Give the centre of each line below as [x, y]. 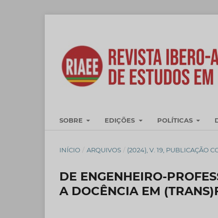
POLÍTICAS [176, 120]
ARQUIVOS [104, 150]
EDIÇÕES [121, 120]
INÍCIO [70, 150]
